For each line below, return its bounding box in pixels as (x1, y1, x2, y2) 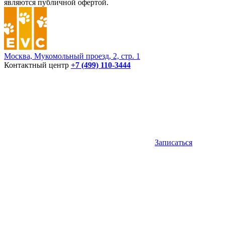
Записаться (155, 138, 192, 147)
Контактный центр (4, 60, 71, 69)
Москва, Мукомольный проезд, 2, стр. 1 (4, 51, 140, 60)
